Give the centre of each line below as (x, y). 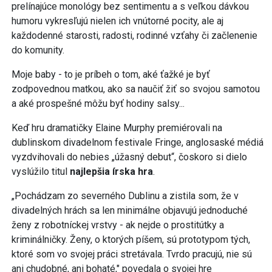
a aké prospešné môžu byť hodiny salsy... (98, 103)
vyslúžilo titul (41, 171)
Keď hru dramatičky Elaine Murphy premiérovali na (117, 127)
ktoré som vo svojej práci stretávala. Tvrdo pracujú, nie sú (132, 254)
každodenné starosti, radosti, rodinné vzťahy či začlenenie (134, 35)
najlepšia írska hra (111, 171)
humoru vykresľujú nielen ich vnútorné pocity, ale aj (117, 21)
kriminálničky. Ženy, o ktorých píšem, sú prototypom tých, (131, 239)
